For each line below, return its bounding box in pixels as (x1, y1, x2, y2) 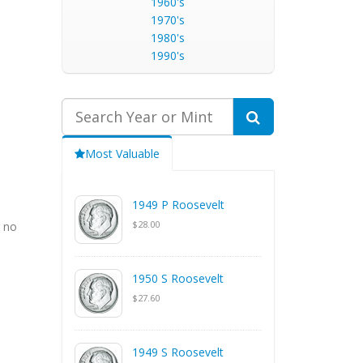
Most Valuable (85, 146, 160, 161)
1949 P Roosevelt (132, 197, 224, 212)
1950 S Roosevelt (132, 271, 224, 286)
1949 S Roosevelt (132, 344, 224, 360)
